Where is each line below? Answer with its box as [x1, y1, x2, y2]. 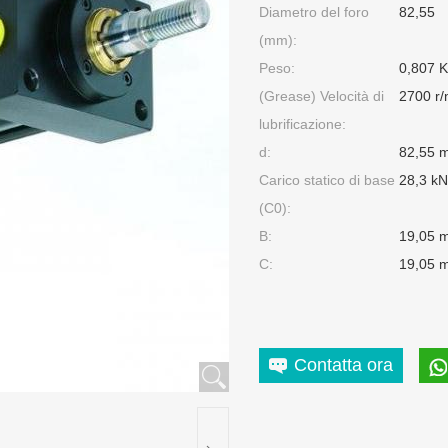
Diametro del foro [259, 4, 369, 20]
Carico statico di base [259, 172, 395, 188]
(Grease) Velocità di [259, 88, 384, 104]
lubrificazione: [259, 116, 346, 132]
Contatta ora [294, 355, 393, 375]
